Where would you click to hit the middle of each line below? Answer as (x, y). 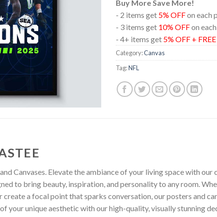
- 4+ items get (139, 39)
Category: (130, 53)
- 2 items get (137, 15)
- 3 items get (137, 27)
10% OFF (174, 27)
